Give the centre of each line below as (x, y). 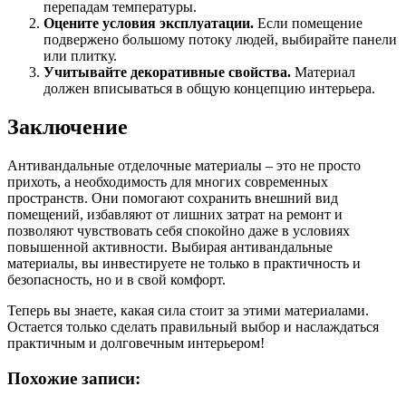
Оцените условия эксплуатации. (149, 24)
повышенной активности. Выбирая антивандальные (170, 247)
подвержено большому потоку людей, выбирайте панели (220, 40)
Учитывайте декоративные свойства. (167, 72)
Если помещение (308, 24)
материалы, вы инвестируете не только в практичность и (184, 264)
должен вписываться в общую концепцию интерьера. (209, 89)
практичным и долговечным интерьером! (136, 343)
